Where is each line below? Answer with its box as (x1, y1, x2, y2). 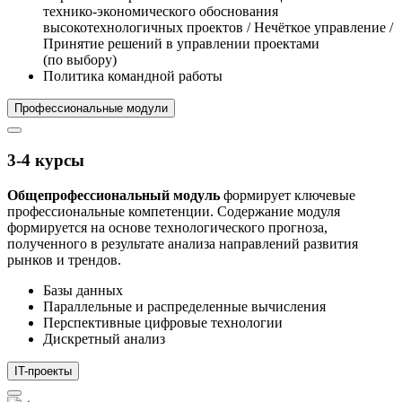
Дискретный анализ (43, 330, 165, 346)
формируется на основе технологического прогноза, (7, 219, 328, 235)
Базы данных (43, 282, 123, 298)
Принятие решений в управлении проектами (43, 36, 319, 52)
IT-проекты (14, 363, 72, 378)
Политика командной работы (43, 68, 223, 84)
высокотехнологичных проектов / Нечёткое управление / (43, 20, 393, 36)
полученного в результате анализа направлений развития (7, 235, 358, 251)
